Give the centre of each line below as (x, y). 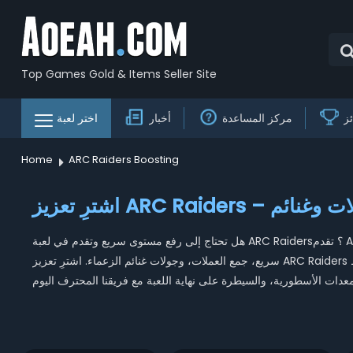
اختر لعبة (77, 118)
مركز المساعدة (257, 118)
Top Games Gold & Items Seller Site (119, 74)
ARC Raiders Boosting (123, 160)
